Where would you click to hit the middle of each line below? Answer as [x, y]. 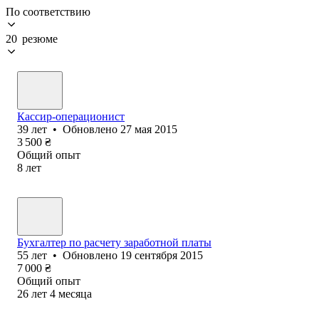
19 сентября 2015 [162, 255]
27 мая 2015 [149, 129]
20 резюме [32, 38]
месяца [75, 293]
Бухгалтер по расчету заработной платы [114, 242]
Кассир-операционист [71, 116]
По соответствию [48, 11]
